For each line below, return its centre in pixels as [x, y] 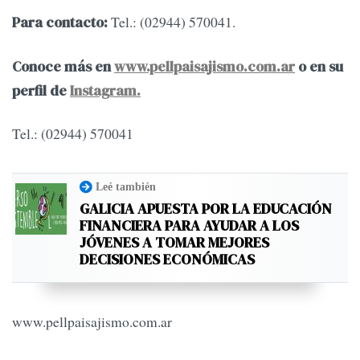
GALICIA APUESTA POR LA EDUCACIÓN [206, 209]
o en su [319, 66]
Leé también [126, 187]
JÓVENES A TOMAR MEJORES [174, 243]
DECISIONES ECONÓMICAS [167, 260]
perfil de [41, 90]
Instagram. [105, 90]
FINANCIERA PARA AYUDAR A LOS [189, 226]
